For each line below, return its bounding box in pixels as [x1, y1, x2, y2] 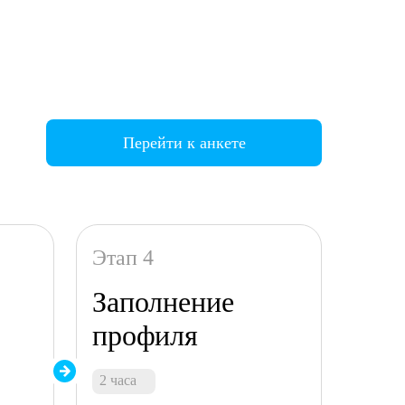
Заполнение [92, 286, 234, 318]
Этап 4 [92, 246, 154, 269]
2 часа [99, 372, 137, 388]
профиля [92, 319, 199, 352]
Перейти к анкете [122, 133, 246, 152]
